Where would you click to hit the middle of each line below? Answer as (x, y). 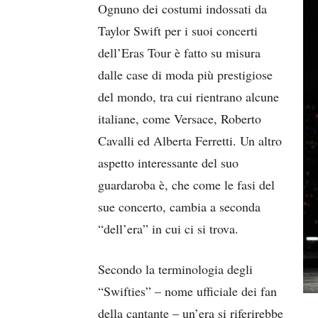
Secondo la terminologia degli (175, 269)
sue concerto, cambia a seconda (179, 207)
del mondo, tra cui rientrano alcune (188, 97)
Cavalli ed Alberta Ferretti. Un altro (190, 141)
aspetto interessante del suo (168, 163)
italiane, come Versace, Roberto (180, 119)
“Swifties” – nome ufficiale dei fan (187, 291)
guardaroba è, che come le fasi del (186, 185)
